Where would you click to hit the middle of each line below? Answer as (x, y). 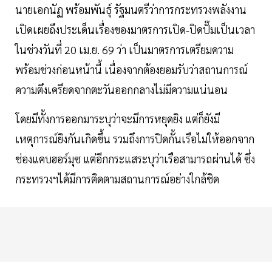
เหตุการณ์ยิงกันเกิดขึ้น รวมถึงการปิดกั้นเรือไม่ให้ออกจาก (135, 139)
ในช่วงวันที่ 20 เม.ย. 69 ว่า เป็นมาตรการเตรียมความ (124, 50)
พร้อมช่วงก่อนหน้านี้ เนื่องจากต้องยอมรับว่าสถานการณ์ (131, 70)
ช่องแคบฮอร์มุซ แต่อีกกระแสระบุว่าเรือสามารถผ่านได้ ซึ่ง (135, 159)
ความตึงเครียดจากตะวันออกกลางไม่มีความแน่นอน (121, 90)
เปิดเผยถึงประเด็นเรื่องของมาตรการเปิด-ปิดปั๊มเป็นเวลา (135, 30)
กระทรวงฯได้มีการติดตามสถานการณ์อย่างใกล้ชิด (117, 179)
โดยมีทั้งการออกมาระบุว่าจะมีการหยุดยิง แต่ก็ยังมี (117, 119)
